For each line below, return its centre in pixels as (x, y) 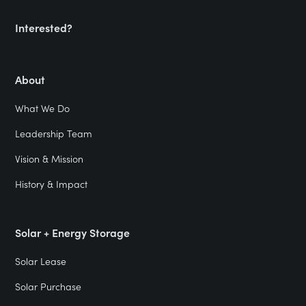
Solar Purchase (48, 287)
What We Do (43, 108)
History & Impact (52, 184)
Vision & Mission (50, 159)
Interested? (44, 28)
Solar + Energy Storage (73, 233)
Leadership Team (54, 134)
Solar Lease (41, 261)
